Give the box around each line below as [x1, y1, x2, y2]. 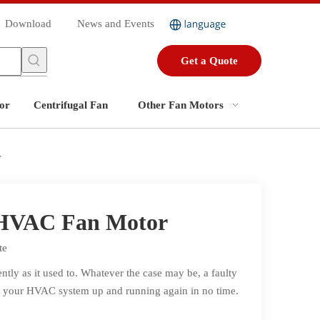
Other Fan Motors [138, 99, 224, 111]
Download [5, 18, 51, 29]
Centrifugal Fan [34, 99, 108, 111]
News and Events [77, 18, 154, 29]
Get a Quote [180, 55, 238, 66]
